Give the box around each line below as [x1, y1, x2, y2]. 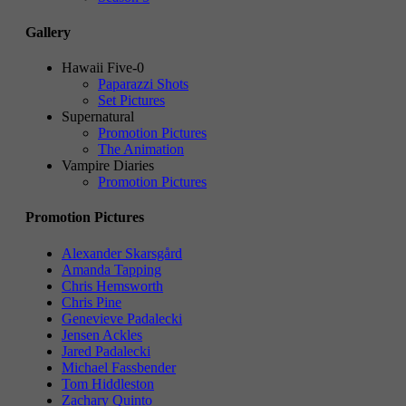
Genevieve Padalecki [62, 310, 182, 326]
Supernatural [62, 109, 134, 125]
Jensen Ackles [62, 326, 142, 343]
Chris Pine [62, 294, 121, 310]
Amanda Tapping [62, 261, 161, 277]
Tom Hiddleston [62, 375, 154, 391]
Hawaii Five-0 [62, 60, 144, 76]
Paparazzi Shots [98, 76, 188, 92]
